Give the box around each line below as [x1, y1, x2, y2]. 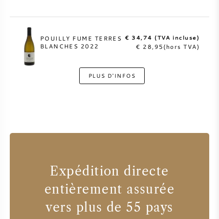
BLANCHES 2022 [40, 42, 99, 50]
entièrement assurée [44, 181, 175, 197]
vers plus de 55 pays [45, 199, 174, 215]
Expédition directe [50, 163, 169, 178]
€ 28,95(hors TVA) [136, 42, 199, 50]
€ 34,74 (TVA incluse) [125, 33, 199, 41]
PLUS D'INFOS [88, 71, 136, 79]
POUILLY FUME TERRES [40, 34, 122, 43]
